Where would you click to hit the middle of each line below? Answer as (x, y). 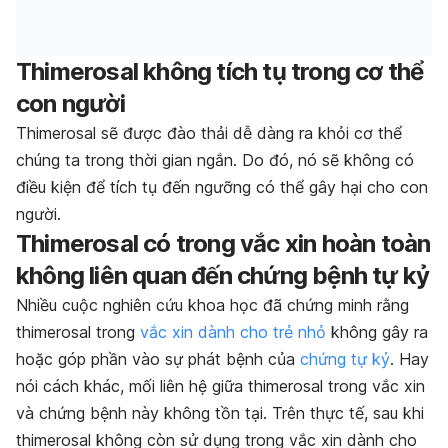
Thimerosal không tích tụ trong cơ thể (220, 72)
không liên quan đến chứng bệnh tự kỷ (223, 276)
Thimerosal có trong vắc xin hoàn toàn (223, 244)
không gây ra (377, 332)
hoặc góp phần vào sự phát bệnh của (158, 359)
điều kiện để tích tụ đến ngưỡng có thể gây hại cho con (222, 187)
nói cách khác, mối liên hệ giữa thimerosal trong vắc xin (220, 386)
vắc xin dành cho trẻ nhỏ (233, 332)
